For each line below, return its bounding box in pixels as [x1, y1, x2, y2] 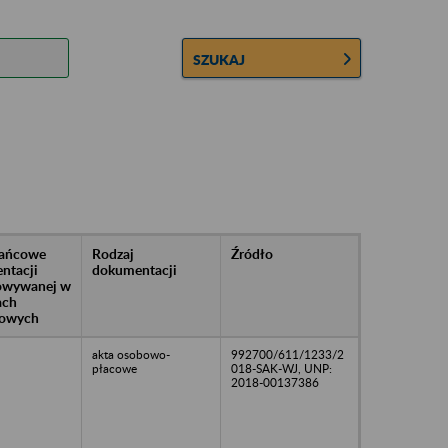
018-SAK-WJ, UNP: [231, 360, 332, 376]
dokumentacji [92, 260, 177, 278]
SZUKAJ [193, 50, 246, 68]
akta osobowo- [92, 346, 170, 362]
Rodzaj [92, 244, 134, 262]
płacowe [92, 360, 137, 376]
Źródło [231, 244, 273, 262]
